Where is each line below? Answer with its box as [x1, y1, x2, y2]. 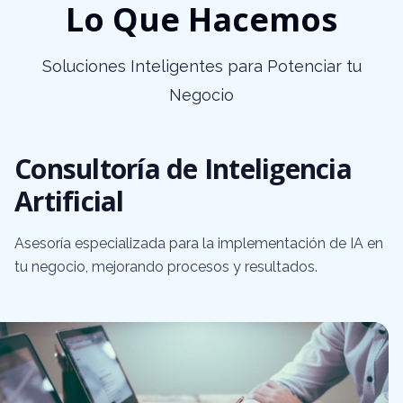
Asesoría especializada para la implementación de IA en [14, 235, 383, 252]
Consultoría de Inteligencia [14, 150, 352, 187]
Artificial [14, 183, 124, 219]
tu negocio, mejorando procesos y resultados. [14, 258, 318, 275]
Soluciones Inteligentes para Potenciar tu [41, 57, 362, 76]
